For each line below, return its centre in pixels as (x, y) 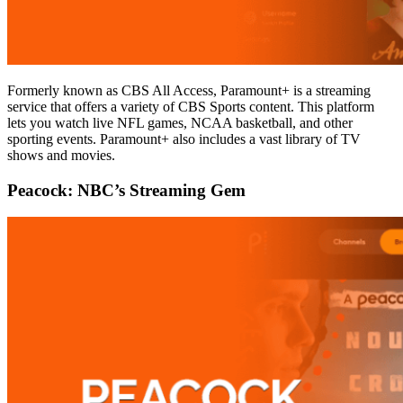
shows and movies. (61, 155)
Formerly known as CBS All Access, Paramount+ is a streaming (189, 90)
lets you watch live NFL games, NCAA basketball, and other (180, 123)
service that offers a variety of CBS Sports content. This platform (191, 107)
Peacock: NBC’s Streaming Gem (126, 190)
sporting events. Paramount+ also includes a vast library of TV (184, 139)
